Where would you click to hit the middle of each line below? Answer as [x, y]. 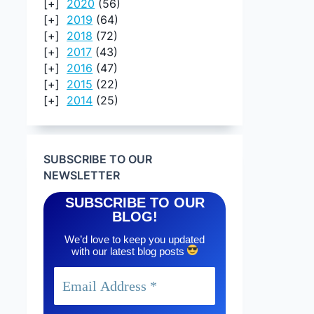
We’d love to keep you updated [135, 240]
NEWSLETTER [82, 176]
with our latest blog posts [130, 252]
